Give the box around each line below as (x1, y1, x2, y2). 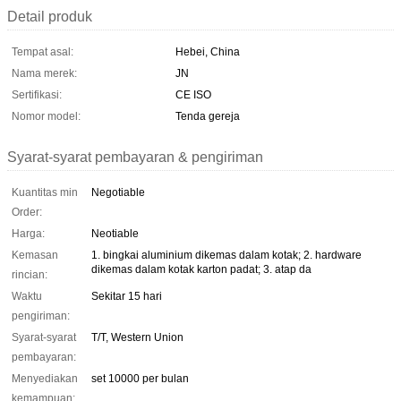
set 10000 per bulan (91, 371, 189, 385)
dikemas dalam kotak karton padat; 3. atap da (91, 262, 311, 276)
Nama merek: (12, 66, 77, 80)
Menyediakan (12, 371, 78, 385)
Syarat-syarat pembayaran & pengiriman (7, 149, 263, 165)
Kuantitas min (12, 185, 78, 199)
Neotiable (91, 226, 139, 240)
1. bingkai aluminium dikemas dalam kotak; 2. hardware (91, 248, 362, 261)
